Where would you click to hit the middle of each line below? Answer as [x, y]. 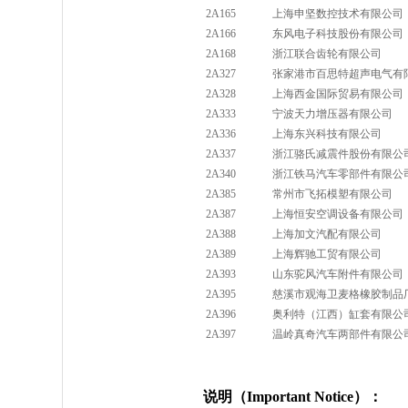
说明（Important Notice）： [293, 397]
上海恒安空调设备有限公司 [338, 214]
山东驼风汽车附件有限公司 [338, 274]
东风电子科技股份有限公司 [338, 34]
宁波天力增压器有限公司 [332, 114]
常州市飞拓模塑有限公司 [332, 194]
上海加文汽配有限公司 [327, 234]
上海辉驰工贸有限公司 [327, 254]
